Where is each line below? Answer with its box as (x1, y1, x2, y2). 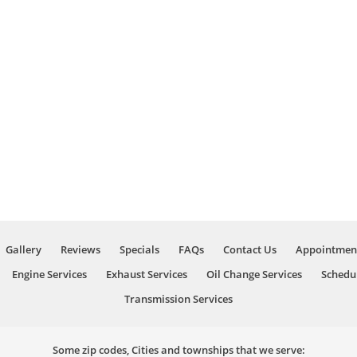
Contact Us (222, 242, 277, 257)
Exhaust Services (105, 267, 187, 281)
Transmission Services (124, 292, 233, 306)
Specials (119, 242, 159, 257)
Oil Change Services (206, 267, 302, 281)
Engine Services (11, 267, 87, 281)
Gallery (5, 242, 41, 257)
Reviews (60, 242, 100, 257)
